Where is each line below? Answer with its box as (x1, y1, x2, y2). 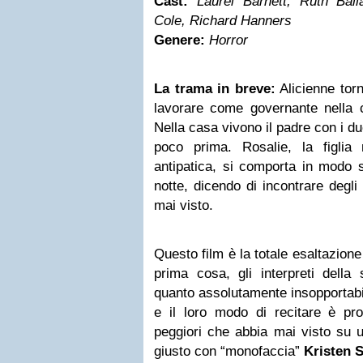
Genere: (154, 32, 205, 48)
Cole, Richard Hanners (154, 13, 292, 28)
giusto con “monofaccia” (154, 344, 304, 359)
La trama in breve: (154, 81, 275, 96)
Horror (209, 32, 248, 48)
